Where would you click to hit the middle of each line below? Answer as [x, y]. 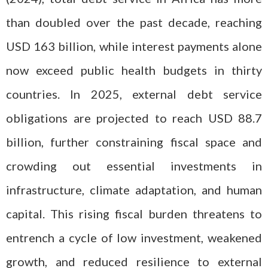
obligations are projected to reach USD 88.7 [134, 118]
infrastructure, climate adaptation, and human [134, 190]
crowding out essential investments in [134, 166]
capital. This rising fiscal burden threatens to [134, 214]
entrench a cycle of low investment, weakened [134, 237]
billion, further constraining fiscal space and [134, 142]
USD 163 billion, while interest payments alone [134, 46]
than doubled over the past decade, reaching [134, 22]
